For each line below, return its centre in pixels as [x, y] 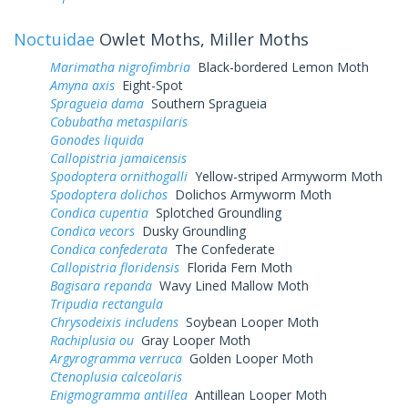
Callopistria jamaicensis [118, 158]
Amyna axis [82, 85]
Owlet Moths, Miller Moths [202, 39]
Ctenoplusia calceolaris [116, 376]
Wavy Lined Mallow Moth [230, 285]
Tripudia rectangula [108, 303]
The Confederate [221, 249]
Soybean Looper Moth [249, 321]
